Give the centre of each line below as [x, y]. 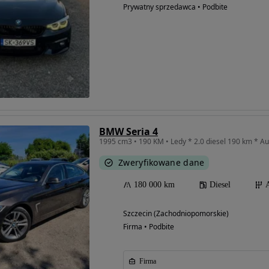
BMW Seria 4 [128, 132]
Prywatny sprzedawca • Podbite [175, 7]
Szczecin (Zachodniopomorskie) [176, 214]
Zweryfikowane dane [162, 163]
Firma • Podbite [149, 227]
